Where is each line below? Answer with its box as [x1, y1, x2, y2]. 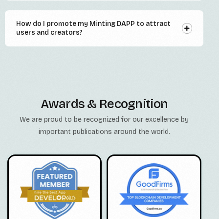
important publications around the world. [38, 128, 170, 136]
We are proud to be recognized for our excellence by [20, 115, 189, 124]
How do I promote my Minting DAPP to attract [16, 20, 171, 28]
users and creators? [16, 28, 83, 37]
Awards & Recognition [41, 96, 168, 112]
